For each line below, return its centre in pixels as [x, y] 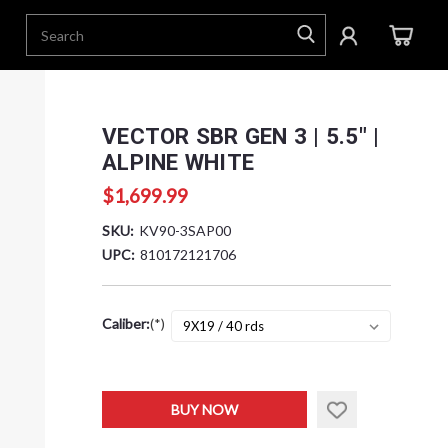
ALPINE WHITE [178, 162]
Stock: [122, 425]
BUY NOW [205, 409]
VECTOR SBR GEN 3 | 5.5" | [241, 136]
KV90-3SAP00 [185, 230]
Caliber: [126, 323]
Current [127, 404]
